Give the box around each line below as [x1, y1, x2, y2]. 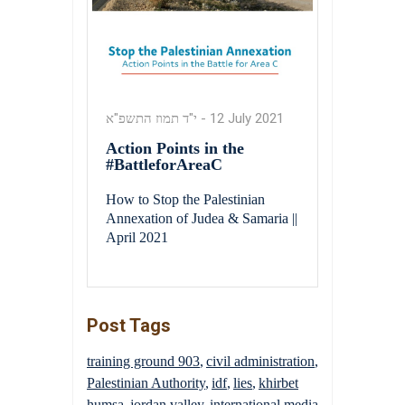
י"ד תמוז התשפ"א [106, 110, 197, 127]
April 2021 [106, 229, 168, 245]
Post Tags [87, 315, 171, 337]
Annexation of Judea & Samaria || [106, 210, 297, 226]
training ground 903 [87, 353, 200, 370]
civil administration [206, 353, 315, 370]
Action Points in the [106, 139, 244, 158]
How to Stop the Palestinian [106, 191, 265, 207]
